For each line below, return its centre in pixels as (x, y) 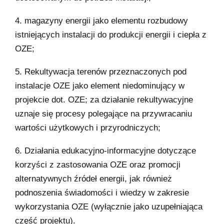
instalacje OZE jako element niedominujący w (100, 85)
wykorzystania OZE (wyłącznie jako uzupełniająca (109, 206)
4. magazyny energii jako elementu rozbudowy (101, 20)
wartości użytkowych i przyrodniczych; (88, 127)
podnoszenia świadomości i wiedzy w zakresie (102, 192)
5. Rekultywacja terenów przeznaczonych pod (101, 71)
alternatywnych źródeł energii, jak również (93, 178)
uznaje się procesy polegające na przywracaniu (103, 113)
